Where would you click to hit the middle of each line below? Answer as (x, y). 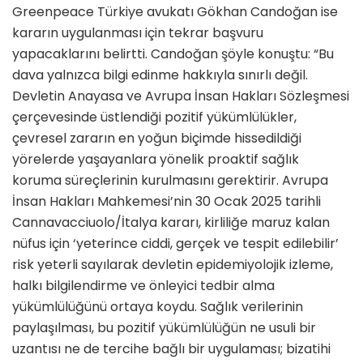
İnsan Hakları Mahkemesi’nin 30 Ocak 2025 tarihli (167, 201)
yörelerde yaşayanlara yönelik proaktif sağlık (156, 159)
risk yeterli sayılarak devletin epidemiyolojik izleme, (173, 264)
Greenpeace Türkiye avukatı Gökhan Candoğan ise (175, 11)
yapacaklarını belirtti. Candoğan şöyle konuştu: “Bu (173, 53)
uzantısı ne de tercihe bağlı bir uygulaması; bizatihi (171, 348)
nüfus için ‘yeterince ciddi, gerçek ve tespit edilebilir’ (175, 243)
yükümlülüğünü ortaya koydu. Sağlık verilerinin (158, 306)
